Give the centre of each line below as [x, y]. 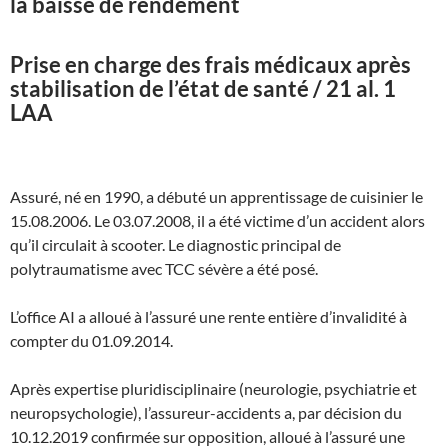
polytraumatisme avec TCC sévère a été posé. [164, 268]
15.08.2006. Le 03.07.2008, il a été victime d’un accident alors [217, 220]
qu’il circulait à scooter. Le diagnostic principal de [175, 244]
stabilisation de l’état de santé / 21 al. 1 [203, 88]
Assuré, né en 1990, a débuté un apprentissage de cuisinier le [216, 196]
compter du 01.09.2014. [91, 340]
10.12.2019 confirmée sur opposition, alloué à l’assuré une [207, 436]
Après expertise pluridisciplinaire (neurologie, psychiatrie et [213, 388]
